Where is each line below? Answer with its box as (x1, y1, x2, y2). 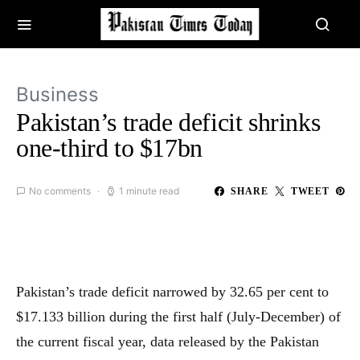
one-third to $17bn (16, 133, 202, 162)
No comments (29, 185, 91, 197)
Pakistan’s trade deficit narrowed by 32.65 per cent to (16, 284, 329, 300)
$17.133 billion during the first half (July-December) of (16, 309, 341, 325)
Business (16, 83, 99, 106)
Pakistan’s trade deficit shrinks (16, 108, 321, 137)
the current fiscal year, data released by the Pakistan (16, 333, 319, 350)
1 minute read (119, 185, 179, 197)
